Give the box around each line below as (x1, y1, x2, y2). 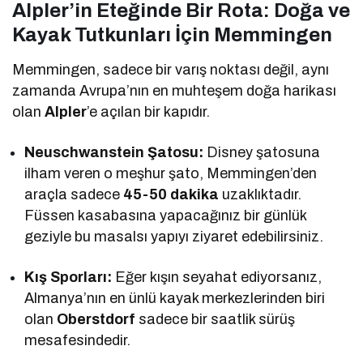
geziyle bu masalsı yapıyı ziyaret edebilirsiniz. (24, 228, 324, 246)
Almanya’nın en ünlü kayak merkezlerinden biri (24, 290, 326, 307)
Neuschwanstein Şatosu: (24, 144, 204, 161)
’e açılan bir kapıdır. (87, 104, 211, 121)
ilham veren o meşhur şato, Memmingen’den (24, 165, 318, 182)
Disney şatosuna (203, 144, 321, 161)
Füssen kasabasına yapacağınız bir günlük (24, 207, 307, 224)
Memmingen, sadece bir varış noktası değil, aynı (12, 62, 330, 79)
